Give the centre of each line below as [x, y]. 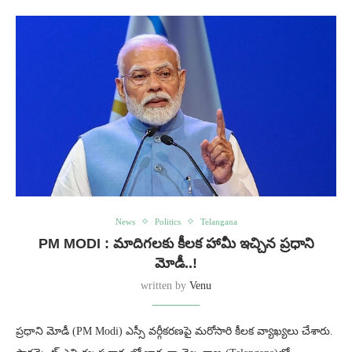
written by [165, 285]
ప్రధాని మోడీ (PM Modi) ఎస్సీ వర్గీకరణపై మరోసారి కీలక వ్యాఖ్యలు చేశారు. [174, 331]
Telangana [218, 221]
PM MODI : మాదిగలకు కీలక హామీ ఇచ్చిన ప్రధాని [176, 243]
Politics [167, 221]
